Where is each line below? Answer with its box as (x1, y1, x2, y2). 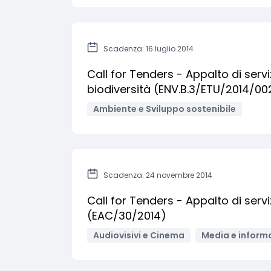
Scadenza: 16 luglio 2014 (103, 44, 194, 54)
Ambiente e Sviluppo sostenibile (93, 103, 236, 115)
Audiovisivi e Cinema (93, 229, 184, 241)
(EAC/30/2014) (87, 208, 166, 223)
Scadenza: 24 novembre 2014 (103, 170, 212, 180)
